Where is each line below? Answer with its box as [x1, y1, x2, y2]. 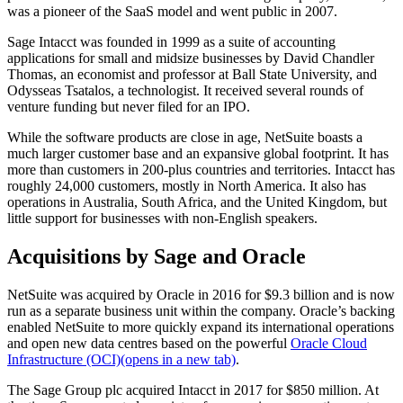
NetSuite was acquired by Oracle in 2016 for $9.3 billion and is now [7, 287, 395, 303]
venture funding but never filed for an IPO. [7, 99, 250, 115]
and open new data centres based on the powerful [7, 336, 291, 352]
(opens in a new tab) [121, 352, 236, 368]
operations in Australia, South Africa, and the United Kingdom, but [7, 194, 387, 210]
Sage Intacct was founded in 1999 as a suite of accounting [7, 34, 336, 50]
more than [7, 162, 67, 178]
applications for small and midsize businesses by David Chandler [7, 50, 374, 67]
